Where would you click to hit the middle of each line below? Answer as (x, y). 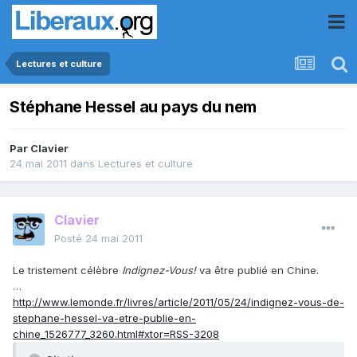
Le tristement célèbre (66, 271)
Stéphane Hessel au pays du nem (133, 107)
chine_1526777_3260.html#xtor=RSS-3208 (116, 334)
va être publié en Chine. (257, 271)
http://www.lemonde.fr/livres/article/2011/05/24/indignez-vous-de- (178, 302)
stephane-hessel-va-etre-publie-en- (104, 318)
